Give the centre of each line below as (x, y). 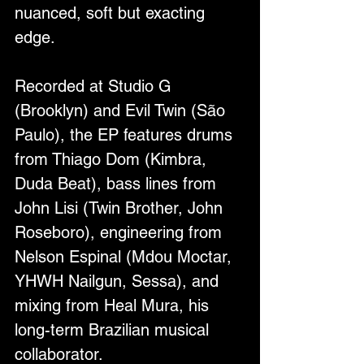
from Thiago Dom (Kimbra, (113, 159)
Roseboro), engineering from (121, 232)
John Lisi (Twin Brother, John (121, 208)
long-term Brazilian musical (114, 329)
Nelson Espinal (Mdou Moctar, (126, 256)
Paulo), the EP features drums (126, 134)
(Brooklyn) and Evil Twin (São (122, 110)
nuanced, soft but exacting (112, 13)
